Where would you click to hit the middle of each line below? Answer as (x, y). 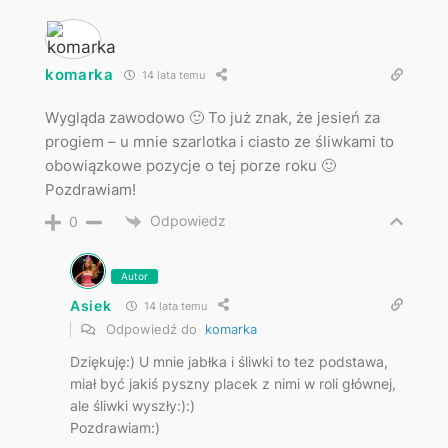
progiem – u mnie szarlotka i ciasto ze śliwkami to (219, 141)
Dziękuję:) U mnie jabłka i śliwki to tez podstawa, (228, 362)
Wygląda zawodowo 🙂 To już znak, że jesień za (212, 117)
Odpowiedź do (153, 329)
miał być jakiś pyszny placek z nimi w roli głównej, (232, 384)
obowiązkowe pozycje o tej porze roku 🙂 (190, 165)
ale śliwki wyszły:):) (132, 406)
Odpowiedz (187, 220)
